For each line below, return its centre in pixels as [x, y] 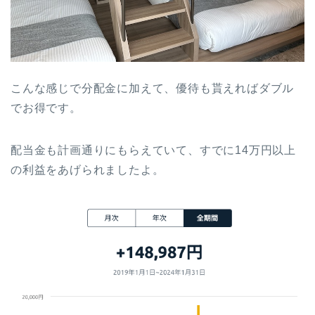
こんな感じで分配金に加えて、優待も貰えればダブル [153, 88]
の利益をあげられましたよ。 [88, 169]
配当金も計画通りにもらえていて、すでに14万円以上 [153, 150]
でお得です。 [46, 108]
